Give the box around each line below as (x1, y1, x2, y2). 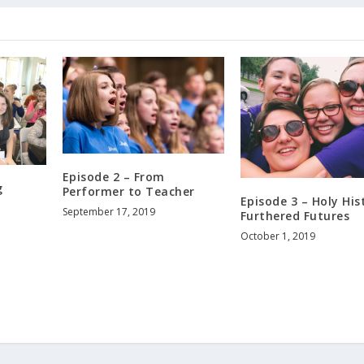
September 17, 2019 (62, 205, 155, 219)
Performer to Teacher (62, 184, 195, 200)
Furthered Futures (240, 207, 350, 223)
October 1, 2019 (240, 228, 315, 243)
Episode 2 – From (62, 169, 165, 185)
